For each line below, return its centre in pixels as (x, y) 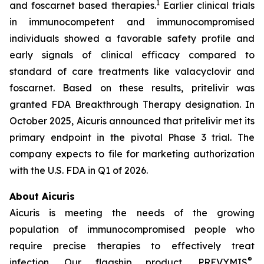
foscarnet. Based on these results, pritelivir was (132, 88)
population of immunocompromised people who (132, 229)
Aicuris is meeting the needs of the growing (132, 213)
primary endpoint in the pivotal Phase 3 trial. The (132, 137)
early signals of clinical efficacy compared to (132, 55)
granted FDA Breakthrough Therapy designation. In (132, 104)
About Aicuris (42, 196)
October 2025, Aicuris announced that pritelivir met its (132, 121)
